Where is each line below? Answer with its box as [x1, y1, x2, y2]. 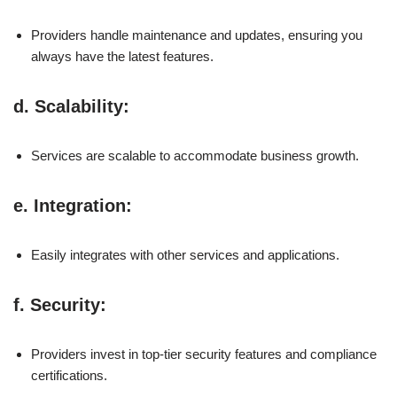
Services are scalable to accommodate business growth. [31, 147, 359, 163]
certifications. [31, 367, 107, 383]
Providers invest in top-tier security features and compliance [31, 346, 377, 362]
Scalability [35, 96, 123, 116]
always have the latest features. [31, 48, 214, 64]
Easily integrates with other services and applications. [31, 246, 339, 262]
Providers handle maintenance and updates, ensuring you [31, 27, 362, 43]
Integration [34, 195, 126, 215]
